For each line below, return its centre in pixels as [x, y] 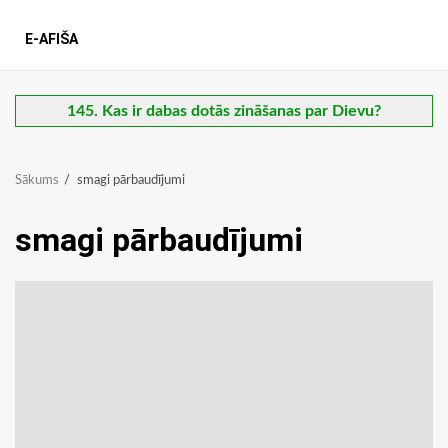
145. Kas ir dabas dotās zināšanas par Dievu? [224, 111]
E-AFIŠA [51, 39]
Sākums [37, 181]
